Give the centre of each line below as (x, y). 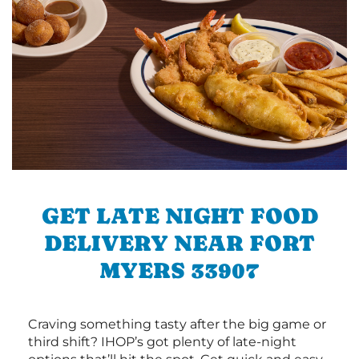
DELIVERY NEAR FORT (179, 242)
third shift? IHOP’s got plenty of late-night (162, 341)
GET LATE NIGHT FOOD (179, 215)
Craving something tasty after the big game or (177, 324)
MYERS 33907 (179, 270)
